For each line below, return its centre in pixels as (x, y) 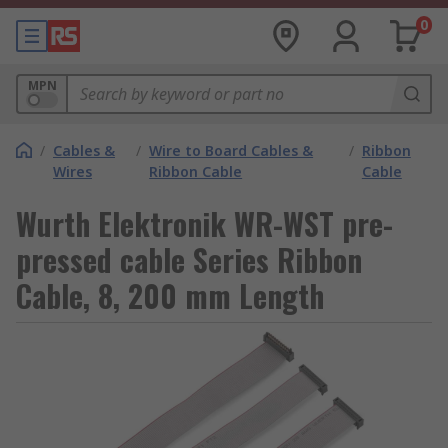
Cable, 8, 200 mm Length (170, 295)
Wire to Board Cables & (231, 150)
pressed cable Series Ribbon (189, 259)
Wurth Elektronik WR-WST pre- (204, 223)
